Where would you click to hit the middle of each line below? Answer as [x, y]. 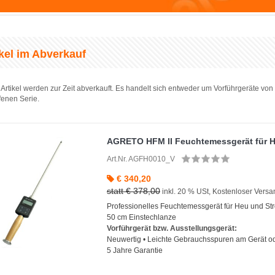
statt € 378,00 [133, 191]
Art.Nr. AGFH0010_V [141, 159]
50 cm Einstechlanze [141, 217]
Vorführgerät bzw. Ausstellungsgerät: [172, 228]
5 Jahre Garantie [134, 250]
